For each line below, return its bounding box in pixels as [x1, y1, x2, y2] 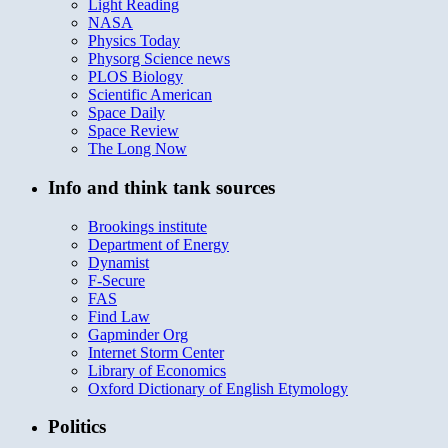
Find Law [88, 307, 150, 325]
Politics [48, 416, 106, 438]
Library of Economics [88, 361, 226, 379]
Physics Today [88, 32, 180, 50]
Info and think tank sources [48, 176, 275, 198]
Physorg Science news [88, 50, 230, 68]
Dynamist [88, 253, 149, 271]
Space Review [88, 122, 179, 140]
